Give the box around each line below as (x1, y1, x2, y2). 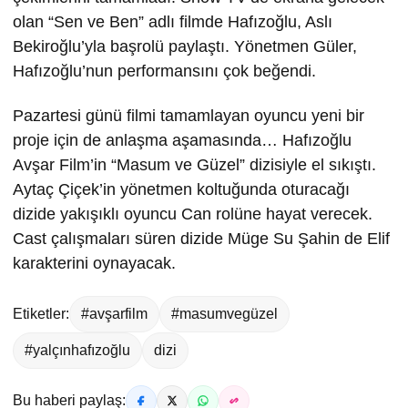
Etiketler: (13, 305, 69, 321)
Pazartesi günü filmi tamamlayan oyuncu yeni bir (13, 106, 364, 125)
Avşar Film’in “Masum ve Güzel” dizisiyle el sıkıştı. (13, 155, 376, 174)
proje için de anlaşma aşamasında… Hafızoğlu (13, 130, 352, 149)
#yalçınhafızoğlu (25, 342, 130, 358)
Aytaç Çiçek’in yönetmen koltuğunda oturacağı (13, 179, 350, 199)
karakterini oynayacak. (13, 253, 176, 272)
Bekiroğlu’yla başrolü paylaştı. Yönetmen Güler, (13, 36, 357, 56)
